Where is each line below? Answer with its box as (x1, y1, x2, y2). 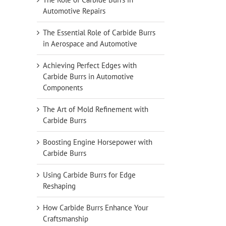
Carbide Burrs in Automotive (43, 71, 134, 81)
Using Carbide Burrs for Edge (43, 169, 136, 180)
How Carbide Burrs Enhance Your (43, 202, 148, 212)
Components (43, 82, 83, 92)
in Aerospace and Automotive (43, 38, 137, 48)
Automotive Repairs (43, 6, 105, 16)
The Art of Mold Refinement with (43, 104, 148, 114)
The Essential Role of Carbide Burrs (43, 27, 155, 37)
